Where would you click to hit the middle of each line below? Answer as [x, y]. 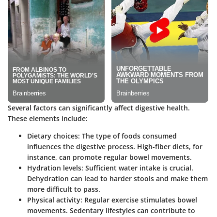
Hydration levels [54, 168]
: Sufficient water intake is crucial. [137, 168]
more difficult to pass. [64, 189]
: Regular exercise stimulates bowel [139, 200]
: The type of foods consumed [127, 136]
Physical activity [54, 200]
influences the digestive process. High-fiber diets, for [115, 146]
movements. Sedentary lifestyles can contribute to [111, 210]
